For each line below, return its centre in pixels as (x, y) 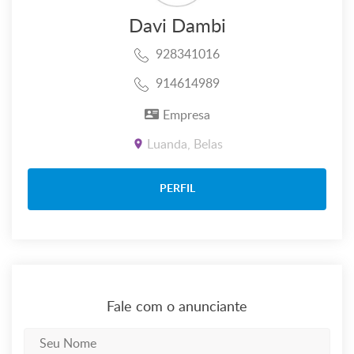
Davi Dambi (177, 27)
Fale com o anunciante (177, 308)
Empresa (186, 116)
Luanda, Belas (185, 145)
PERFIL (177, 189)
